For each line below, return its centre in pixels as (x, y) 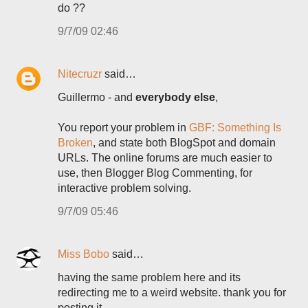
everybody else (175, 97)
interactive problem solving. (124, 188)
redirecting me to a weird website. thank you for (172, 293)
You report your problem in (123, 128)
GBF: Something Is (235, 128)
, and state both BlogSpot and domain (184, 143)
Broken (75, 143)
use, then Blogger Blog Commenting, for (155, 173)
